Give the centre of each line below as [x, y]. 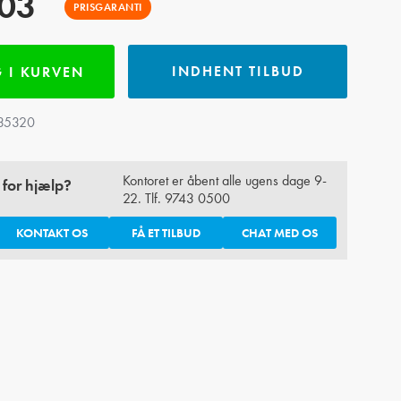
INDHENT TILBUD [238, 72]
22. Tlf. [143, 199]
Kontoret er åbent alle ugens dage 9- [224, 181]
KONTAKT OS [51, 233]
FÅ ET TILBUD [166, 233]
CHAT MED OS [279, 233]
